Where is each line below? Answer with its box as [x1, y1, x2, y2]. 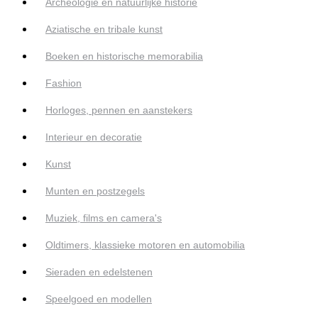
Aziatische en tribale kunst [45, 23, 163, 35]
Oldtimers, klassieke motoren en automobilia [45, 239, 245, 251]
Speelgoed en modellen [45, 293, 152, 305]
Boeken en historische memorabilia [45, 50, 203, 62]
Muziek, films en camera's [45, 212, 162, 224]
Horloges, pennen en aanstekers [45, 104, 192, 116]
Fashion [45, 77, 82, 89]
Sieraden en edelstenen [45, 266, 153, 278]
